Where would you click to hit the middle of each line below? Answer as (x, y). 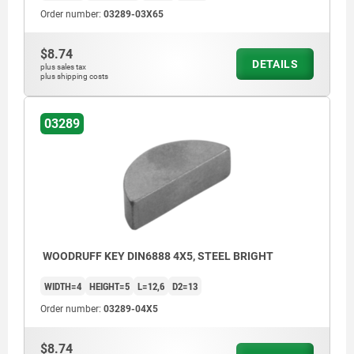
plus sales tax (63, 67)
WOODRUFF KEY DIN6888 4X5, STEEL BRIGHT (157, 256)
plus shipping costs (74, 77)
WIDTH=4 (63, 286)
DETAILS (275, 64)
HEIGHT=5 (109, 286)
